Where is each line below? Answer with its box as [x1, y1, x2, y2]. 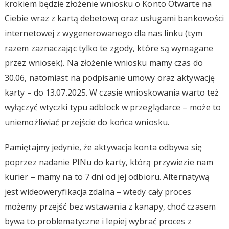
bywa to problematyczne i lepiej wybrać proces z [4, 215, 192, 227]
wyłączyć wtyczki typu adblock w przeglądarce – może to [4, 101, 221, 113]
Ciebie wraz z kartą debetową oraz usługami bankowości [4, 12, 224, 24]
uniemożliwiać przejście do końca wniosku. [4, 116, 170, 128]
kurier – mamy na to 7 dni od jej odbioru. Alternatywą [4, 171, 210, 182]
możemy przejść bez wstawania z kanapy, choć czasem [4, 200, 216, 212]
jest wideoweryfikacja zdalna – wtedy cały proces [4, 186, 191, 197]
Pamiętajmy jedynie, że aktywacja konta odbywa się [4, 141, 202, 153]
